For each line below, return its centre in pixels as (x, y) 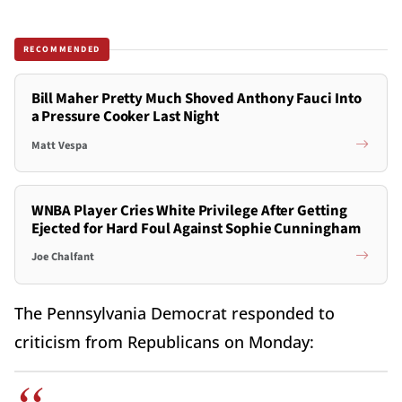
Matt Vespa (59, 145)
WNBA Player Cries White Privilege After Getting (189, 210)
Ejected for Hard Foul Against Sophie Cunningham (196, 228)
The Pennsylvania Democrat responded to (175, 313)
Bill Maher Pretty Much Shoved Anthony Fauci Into (196, 99)
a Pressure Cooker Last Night (125, 117)
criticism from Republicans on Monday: (169, 341)
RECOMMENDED (62, 49)
